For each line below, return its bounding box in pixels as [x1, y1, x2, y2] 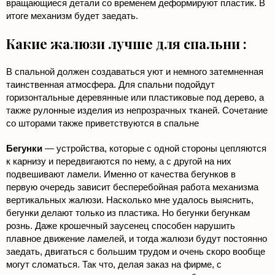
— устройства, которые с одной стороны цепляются [42, 143, 266, 154]
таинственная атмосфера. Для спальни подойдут [6, 79, 215, 90]
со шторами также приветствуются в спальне [6, 118, 199, 129]
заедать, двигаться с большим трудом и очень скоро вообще [6, 246, 265, 257]
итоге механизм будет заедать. [6, 10, 138, 21]
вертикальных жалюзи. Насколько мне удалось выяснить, [6, 195, 254, 206]
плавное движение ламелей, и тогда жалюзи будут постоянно [6, 233, 267, 244]
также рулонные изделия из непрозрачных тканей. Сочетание [6, 105, 268, 116]
